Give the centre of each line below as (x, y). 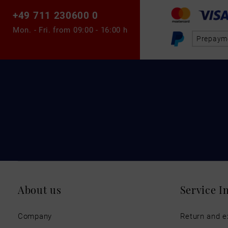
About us (40, 189)
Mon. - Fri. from (43, 29)
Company (35, 216)
